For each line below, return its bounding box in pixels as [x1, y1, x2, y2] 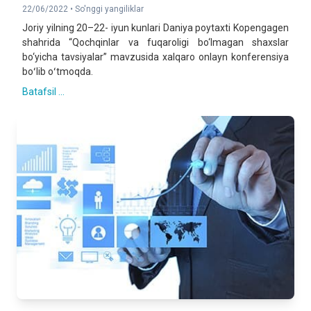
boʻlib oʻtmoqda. [22, 66, 93, 77]
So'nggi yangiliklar [75, 4, 144, 14]
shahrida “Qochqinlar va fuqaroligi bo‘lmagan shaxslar [22, 37, 289, 48]
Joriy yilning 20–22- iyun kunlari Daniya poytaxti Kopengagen [22, 22, 289, 33]
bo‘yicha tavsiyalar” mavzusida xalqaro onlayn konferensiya [22, 51, 289, 62]
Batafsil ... [22, 86, 65, 97]
